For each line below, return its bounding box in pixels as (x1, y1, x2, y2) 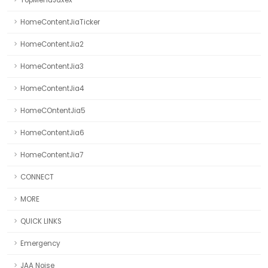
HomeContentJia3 (20, 62, 84, 72)
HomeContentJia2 (20, 39, 84, 50)
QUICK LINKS (20, 217, 62, 227)
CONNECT (20, 172, 54, 182)
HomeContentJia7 (20, 150, 83, 160)
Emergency (20, 239, 60, 249)
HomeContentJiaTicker (20, 17, 100, 28)
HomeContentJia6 (20, 128, 84, 138)
